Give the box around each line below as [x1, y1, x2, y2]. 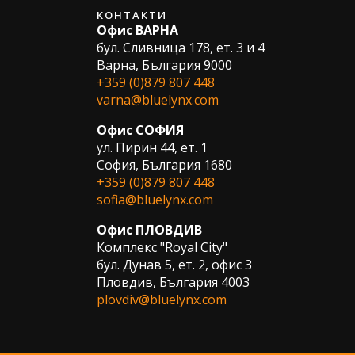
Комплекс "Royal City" [97, 238, 227, 256]
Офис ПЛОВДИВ [97, 220, 202, 239]
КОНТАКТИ [97, 7, 167, 22]
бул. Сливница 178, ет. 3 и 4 [97, 38, 265, 56]
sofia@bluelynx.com [97, 190, 213, 208]
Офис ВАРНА [97, 21, 178, 39]
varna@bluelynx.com [97, 90, 219, 109]
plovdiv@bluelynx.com [97, 290, 227, 308]
